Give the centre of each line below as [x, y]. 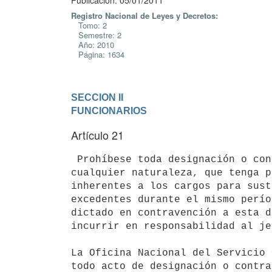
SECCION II [97, 97]
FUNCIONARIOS [109, 110]
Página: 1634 [98, 54]
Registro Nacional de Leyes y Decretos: [144, 15]
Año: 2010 [93, 45]
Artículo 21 [97, 135]
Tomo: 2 [89, 25]
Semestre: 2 [96, 35]
